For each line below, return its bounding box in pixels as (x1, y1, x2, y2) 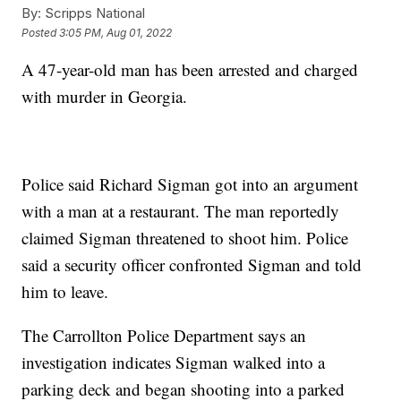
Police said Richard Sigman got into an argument (21, 173, 359, 196)
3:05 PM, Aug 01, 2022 (59, 25, 173, 39)
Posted (21, 25, 60, 39)
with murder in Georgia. (21, 85, 188, 108)
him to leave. (21, 280, 109, 303)
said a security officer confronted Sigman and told (21, 253, 363, 277)
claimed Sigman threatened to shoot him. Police (21, 226, 349, 250)
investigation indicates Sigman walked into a (21, 351, 326, 374)
